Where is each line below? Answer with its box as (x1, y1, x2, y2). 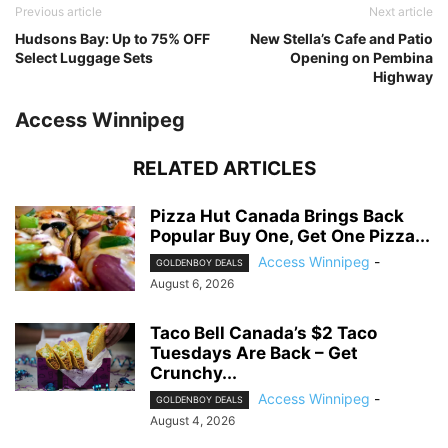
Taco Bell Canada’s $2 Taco (150, 323, 377, 344)
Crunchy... (150, 363, 237, 384)
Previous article (15, 3, 102, 19)
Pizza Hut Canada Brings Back (150, 205, 404, 226)
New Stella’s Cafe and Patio (250, 29, 433, 47)
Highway (373, 67, 433, 85)
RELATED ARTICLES (132, 156, 316, 180)
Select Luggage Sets (15, 48, 153, 66)
